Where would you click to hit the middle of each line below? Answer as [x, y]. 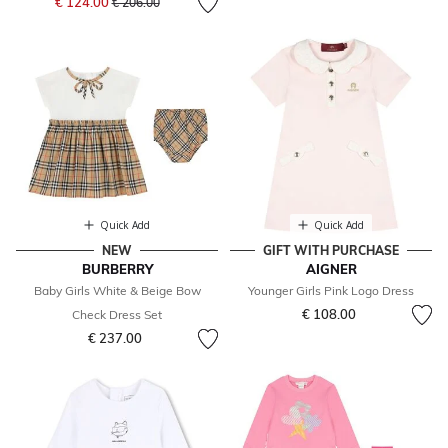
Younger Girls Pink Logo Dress [331, 291]
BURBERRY [117, 269]
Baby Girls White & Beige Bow [117, 291]
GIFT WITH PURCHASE [331, 251]
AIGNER [331, 269]
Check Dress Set [117, 315]
